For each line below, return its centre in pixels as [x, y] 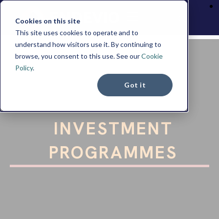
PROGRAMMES [113, 153]
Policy [24, 67]
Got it [135, 85]
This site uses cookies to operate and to [77, 32]
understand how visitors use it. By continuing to [88, 44]
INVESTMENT [113, 129]
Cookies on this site [47, 21]
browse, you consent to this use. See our [78, 56]
